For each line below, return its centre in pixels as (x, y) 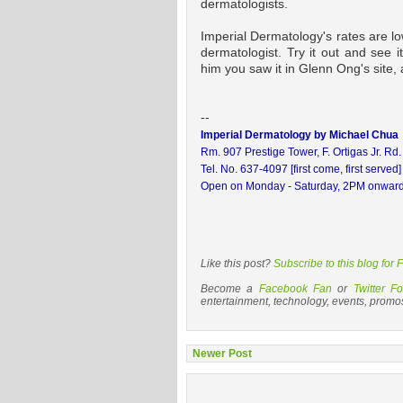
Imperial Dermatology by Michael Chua (300, 135)
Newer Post (222, 354)
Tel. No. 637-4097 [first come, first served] (301, 169)
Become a (230, 289)
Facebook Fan (295, 289)
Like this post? (237, 264)
